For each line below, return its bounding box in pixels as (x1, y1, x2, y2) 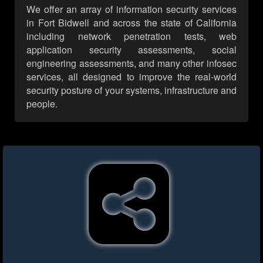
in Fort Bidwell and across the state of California (26, 16, 237, 30)
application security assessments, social (26, 43, 237, 57)
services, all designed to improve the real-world (26, 70, 237, 84)
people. (26, 97, 58, 111)
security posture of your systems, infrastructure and (26, 83, 237, 97)
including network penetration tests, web (26, 29, 237, 43)
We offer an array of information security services (26, 2, 237, 16)
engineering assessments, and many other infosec (26, 56, 237, 70)
